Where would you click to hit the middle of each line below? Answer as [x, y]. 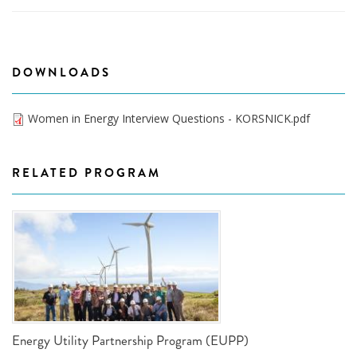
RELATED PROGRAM [86, 173]
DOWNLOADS [61, 72]
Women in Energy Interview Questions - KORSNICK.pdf [169, 118]
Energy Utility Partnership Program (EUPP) [130, 340]
